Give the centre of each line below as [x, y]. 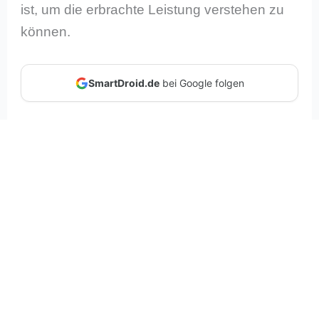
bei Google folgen [202, 83]
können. [46, 31]
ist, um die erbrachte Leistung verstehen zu [153, 9]
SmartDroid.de [124, 83]
